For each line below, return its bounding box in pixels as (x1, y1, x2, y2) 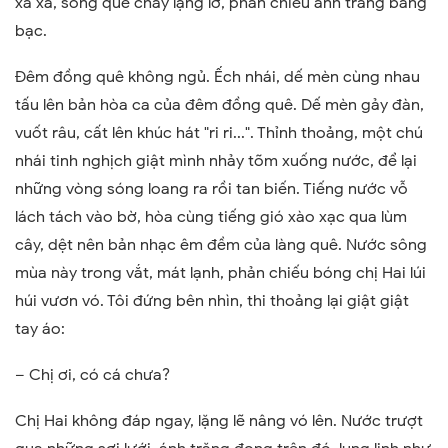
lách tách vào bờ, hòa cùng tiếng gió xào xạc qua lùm (15, 206, 407, 227)
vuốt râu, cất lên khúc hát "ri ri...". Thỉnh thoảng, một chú (15, 122, 423, 143)
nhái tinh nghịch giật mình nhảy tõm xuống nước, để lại (15, 150, 417, 171)
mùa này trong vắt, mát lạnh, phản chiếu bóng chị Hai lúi (15, 262, 426, 283)
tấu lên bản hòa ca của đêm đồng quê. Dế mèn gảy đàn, (15, 94, 424, 115)
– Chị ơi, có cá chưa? (15, 364, 170, 385)
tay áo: (15, 318, 65, 339)
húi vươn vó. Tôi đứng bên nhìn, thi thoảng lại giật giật (15, 290, 409, 311)
